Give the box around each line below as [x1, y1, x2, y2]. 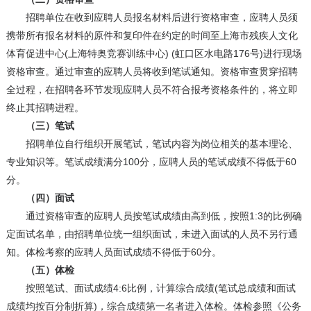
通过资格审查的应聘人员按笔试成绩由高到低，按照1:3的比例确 [6, 210, 302, 222]
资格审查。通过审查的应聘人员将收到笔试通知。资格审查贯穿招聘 [6, 66, 298, 78]
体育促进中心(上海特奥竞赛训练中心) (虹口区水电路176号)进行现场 [6, 48, 302, 60]
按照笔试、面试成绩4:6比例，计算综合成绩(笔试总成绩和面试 [6, 283, 296, 294]
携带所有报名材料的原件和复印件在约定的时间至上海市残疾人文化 [6, 30, 298, 42]
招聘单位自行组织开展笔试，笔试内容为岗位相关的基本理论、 [6, 138, 298, 150]
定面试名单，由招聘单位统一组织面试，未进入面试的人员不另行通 [6, 228, 298, 240]
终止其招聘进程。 [6, 102, 84, 114]
